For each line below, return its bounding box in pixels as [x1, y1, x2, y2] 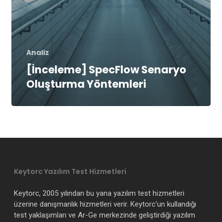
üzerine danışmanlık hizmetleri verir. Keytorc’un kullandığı [14, 199, 196, 209]
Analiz [26, 47, 49, 57]
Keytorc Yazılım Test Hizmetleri [14, 166, 126, 176]
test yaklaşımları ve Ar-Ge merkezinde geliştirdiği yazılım [14, 210, 195, 220]
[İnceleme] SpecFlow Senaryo [26, 62, 186, 77]
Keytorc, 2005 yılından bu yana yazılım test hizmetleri [14, 188, 184, 198]
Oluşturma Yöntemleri [26, 76, 146, 91]
